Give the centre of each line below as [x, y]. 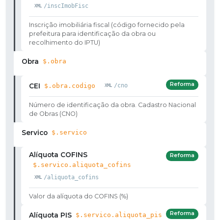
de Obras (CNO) [53, 113]
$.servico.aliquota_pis [119, 215]
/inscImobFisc [66, 6]
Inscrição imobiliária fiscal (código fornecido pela [107, 25]
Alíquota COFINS [58, 154]
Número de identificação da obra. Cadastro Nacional [112, 105]
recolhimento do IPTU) [65, 42]
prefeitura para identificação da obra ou [92, 33]
